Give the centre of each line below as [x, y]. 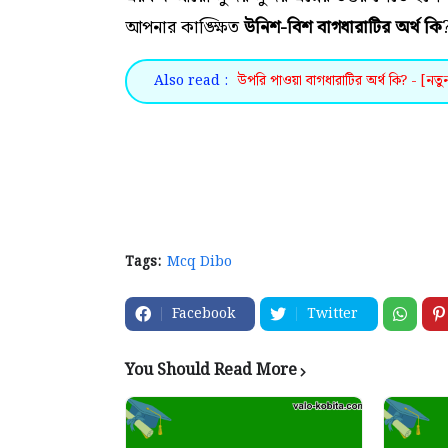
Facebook [203, 314]
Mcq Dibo [199, 262]
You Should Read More [211, 370]
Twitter [332, 314]
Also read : [191, 81]
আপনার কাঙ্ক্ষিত [184, 27]
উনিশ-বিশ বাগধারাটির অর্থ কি [343, 27]
